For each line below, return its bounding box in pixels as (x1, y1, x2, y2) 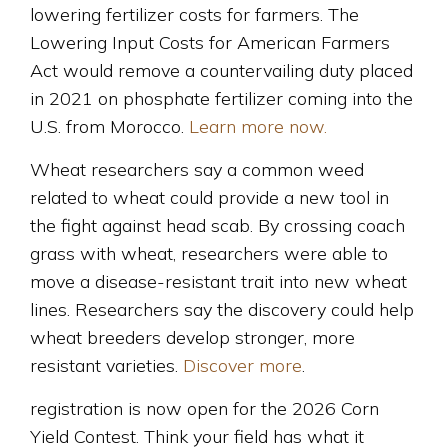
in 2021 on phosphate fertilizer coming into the (30, 86, 413, 110)
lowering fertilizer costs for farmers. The (30, 2, 359, 26)
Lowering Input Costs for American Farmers (30, 30, 390, 54)
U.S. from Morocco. (30, 114, 189, 138)
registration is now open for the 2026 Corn (30, 396, 379, 420)
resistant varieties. (30, 353, 183, 377)
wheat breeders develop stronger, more (30, 325, 355, 349)
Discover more (183, 353, 302, 377)
